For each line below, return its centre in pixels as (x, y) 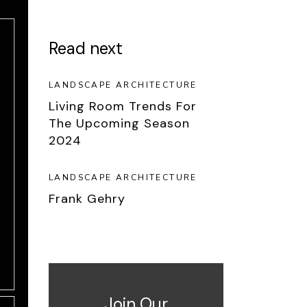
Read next (86, 48)
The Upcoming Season (119, 123)
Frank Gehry (87, 199)
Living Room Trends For (123, 106)
